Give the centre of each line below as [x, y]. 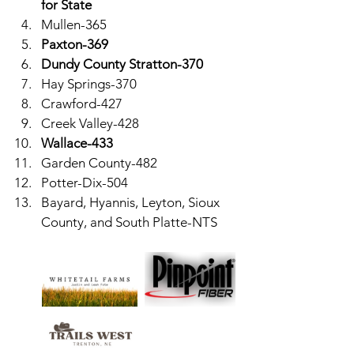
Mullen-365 [74, 24]
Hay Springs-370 [89, 84]
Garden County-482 [99, 163]
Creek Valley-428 [90, 123]
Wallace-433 [77, 143]
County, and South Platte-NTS [129, 222]
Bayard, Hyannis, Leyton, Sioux [132, 202]
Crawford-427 [82, 104]
